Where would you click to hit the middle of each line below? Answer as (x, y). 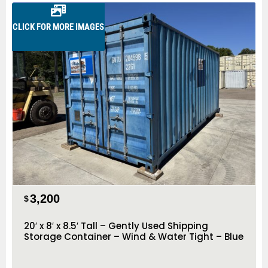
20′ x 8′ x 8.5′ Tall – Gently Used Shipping (116, 226)
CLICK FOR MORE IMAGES (59, 27)
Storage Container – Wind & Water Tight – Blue (134, 236)
